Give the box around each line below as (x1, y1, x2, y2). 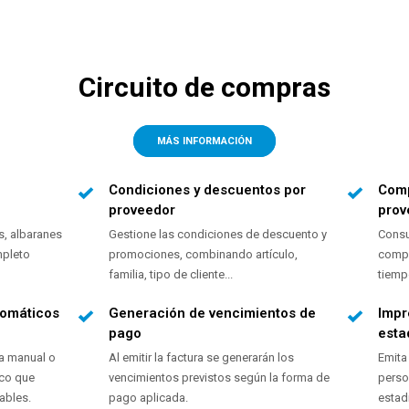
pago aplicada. (109, 391, 188, 405)
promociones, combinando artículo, (109, 247, 298, 262)
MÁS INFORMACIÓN (157, 135, 252, 148)
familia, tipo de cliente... (109, 267, 233, 282)
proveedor (109, 202, 175, 219)
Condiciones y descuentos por (109, 182, 306, 199)
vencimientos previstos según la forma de (109, 371, 330, 385)
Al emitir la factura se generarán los (109, 351, 294, 365)
